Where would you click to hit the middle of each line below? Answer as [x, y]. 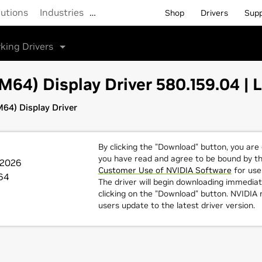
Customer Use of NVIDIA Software [165, 170]
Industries [62, 12]
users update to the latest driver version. [176, 205]
